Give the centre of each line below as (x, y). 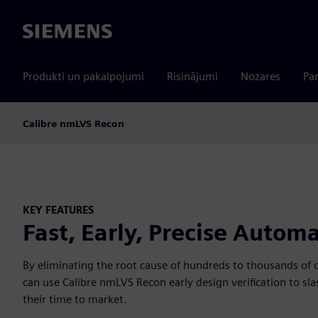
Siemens (43, 32)
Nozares (261, 76)
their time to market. (75, 299)
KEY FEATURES (58, 210)
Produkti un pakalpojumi (83, 76)
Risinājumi (192, 76)
